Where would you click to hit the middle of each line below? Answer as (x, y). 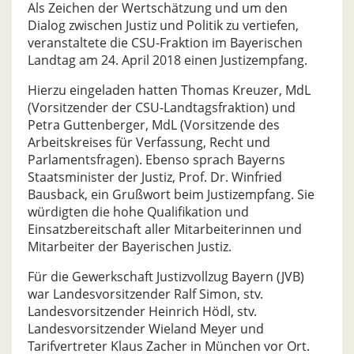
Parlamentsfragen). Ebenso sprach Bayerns (156, 160)
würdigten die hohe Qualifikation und (138, 212)
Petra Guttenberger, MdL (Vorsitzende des (154, 125)
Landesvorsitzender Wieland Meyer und (146, 329)
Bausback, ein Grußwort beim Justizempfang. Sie (171, 195)
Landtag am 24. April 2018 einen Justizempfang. (168, 60)
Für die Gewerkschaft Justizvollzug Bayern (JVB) (166, 277)
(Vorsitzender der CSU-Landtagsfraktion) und (162, 108)
